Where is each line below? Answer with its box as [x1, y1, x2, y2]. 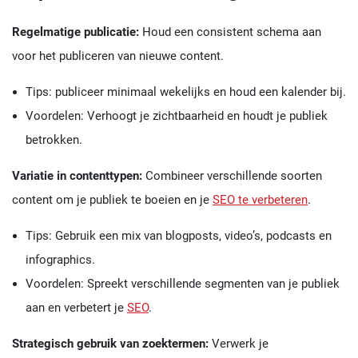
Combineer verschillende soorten [142, 169, 322, 184]
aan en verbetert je [25, 300, 127, 316]
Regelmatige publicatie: [12, 25, 139, 40]
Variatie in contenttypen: [12, 169, 142, 184]
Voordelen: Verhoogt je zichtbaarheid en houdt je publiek [25, 109, 328, 124]
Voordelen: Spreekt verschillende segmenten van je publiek [25, 276, 340, 292]
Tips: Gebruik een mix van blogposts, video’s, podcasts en [25, 229, 332, 244]
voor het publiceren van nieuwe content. [12, 49, 224, 64]
